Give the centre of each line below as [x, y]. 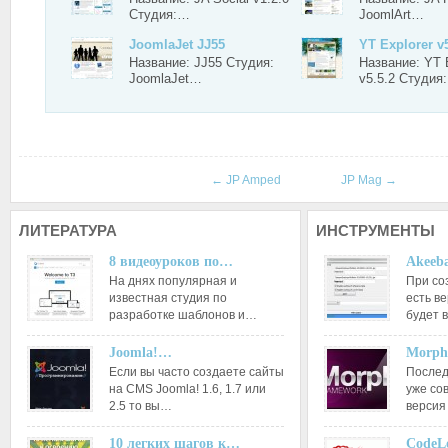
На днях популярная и [173, 281]
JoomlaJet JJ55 [177, 44]
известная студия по [168, 298]
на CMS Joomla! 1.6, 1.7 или [187, 389]
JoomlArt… [391, 14]
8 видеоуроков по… [171, 261]
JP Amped [252, 180]
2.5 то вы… [140, 406]
